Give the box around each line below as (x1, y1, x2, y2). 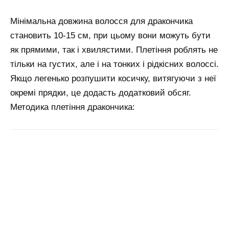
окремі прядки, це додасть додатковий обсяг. (10, 87, 191, 98)
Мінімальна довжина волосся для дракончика (10, 16, 193, 26)
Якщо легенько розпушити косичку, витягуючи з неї (10, 73, 216, 83)
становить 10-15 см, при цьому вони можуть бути (10, 30, 211, 40)
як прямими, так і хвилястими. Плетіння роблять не (10, 44, 218, 55)
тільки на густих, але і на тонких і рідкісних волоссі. (10, 59, 219, 69)
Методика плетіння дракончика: (10, 102, 135, 112)
